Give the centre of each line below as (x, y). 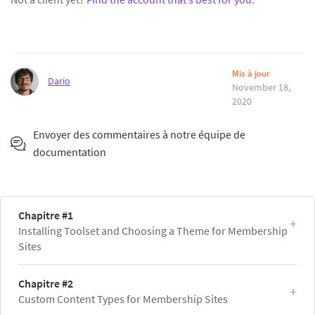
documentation (70, 152)
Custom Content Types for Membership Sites (123, 299)
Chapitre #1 (46, 215)
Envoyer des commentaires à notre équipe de (139, 134)
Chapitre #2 (46, 283)
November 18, (262, 87)
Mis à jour (251, 73)
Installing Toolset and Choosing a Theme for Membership (153, 231)
